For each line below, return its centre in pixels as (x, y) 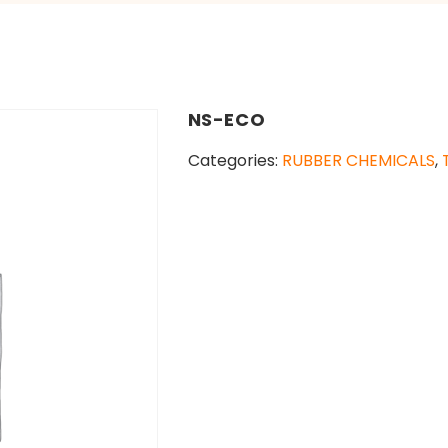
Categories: (234, 161)
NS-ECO (226, 119)
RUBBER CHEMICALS (358, 161)
